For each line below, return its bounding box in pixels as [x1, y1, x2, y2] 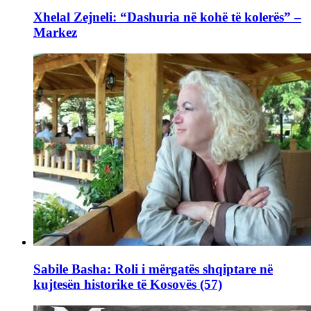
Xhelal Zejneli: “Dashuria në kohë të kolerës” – [33, 10, 301, 25]
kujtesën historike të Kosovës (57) [33, 276, 222, 292]
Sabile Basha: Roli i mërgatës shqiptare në [33, 261, 273, 276]
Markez [33, 25, 77, 40]
